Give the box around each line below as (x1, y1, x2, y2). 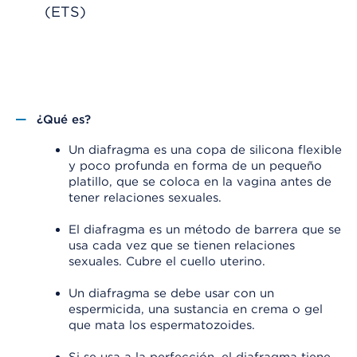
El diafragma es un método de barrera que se (69, 222, 341, 237)
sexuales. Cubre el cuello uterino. (69, 254, 265, 269)
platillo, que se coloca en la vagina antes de (69, 175, 331, 189)
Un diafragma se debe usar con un (69, 286, 274, 300)
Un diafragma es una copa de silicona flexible (69, 143, 342, 157)
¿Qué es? (37, 112, 91, 127)
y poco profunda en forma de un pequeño (69, 159, 322, 173)
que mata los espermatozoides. (69, 318, 255, 332)
